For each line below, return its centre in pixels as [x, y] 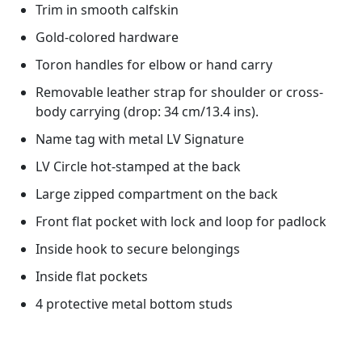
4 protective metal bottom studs [134, 303]
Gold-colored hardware [107, 37]
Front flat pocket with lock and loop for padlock [181, 221]
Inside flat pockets [92, 276]
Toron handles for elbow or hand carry [154, 64]
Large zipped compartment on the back [157, 194]
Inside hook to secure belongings [138, 248]
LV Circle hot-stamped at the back [138, 166]
